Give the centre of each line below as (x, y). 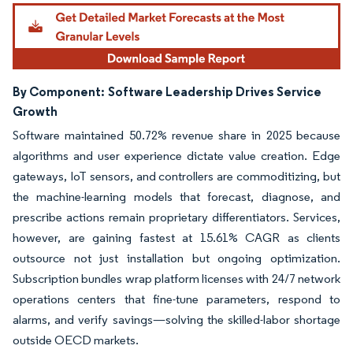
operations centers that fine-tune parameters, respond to (176, 299)
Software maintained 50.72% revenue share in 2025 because (176, 136)
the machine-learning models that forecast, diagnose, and (176, 197)
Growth (35, 111)
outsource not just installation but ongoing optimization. (176, 258)
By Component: (59, 92)
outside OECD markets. (76, 340)
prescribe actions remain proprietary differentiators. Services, (176, 217)
